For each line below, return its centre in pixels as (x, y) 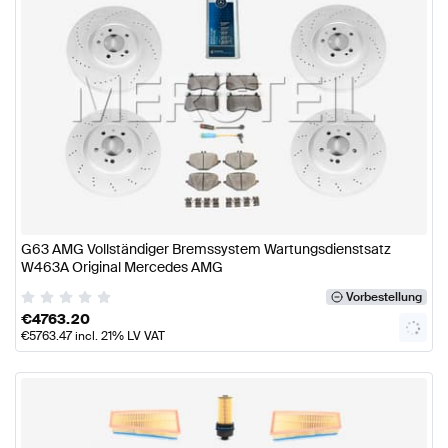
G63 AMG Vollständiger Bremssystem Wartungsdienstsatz (206, 248)
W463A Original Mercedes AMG (122, 266)
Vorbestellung (383, 296)
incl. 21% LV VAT (118, 335)
